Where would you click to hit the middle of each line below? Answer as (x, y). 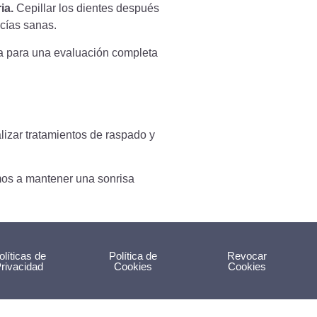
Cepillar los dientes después (86, 8)
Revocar (247, 255)
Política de (133, 255)
